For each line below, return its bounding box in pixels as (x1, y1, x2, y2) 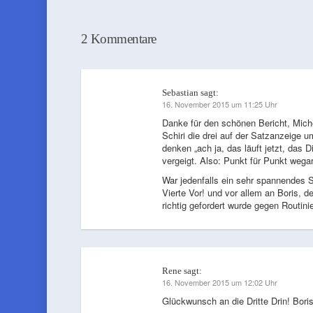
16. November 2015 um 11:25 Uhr (161, 99, 277, 110)
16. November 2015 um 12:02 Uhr (161, 277, 277, 288)
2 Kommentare (80, 31, 156, 46)
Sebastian (161, 87, 198, 98)
